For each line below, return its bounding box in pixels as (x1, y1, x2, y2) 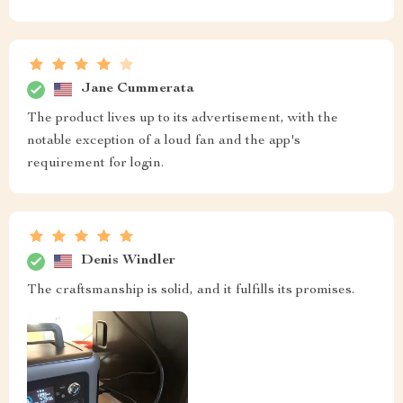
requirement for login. (27, 156, 164, 171)
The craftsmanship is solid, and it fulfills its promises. (27, 282, 354, 298)
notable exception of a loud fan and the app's (27, 133, 300, 148)
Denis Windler (81, 254, 175, 269)
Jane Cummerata (81, 82, 194, 97)
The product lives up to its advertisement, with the (27, 111, 338, 126)
